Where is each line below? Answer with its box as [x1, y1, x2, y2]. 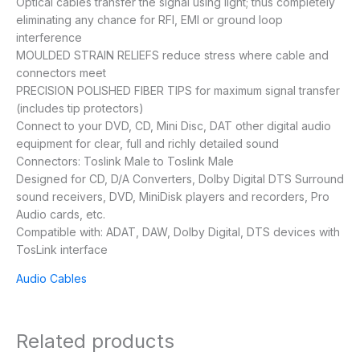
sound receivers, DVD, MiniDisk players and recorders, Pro [16, 190, 329, 204]
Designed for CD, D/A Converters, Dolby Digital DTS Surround [16, 172, 344, 186]
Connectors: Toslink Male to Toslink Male [16, 154, 234, 169]
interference [16, 31, 82, 45]
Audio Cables [16, 272, 87, 286]
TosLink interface [16, 243, 108, 257]
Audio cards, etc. [16, 207, 105, 222]
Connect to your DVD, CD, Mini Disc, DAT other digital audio [16, 119, 331, 133]
